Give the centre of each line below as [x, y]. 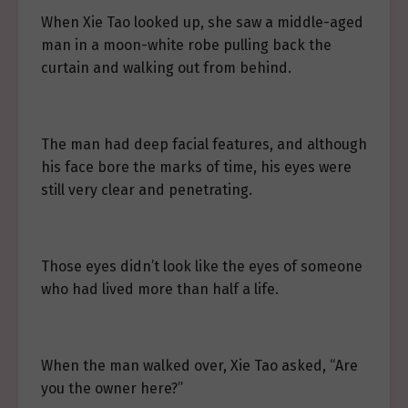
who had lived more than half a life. [160, 289]
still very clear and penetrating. [147, 190]
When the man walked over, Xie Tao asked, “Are [199, 366]
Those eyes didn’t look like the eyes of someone [202, 266]
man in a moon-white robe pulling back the [186, 45]
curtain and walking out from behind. [166, 68]
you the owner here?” [112, 388]
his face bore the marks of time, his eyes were [196, 167]
